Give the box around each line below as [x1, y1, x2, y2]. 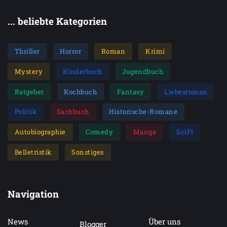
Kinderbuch [62, 66, 102, 76]
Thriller [14, 47, 40, 56]
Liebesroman [164, 87, 208, 96]
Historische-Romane [109, 107, 178, 117]
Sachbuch [56, 107, 89, 117]
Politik [14, 107, 37, 117]
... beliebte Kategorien [8, 14, 107, 27]
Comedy [86, 127, 113, 137]
